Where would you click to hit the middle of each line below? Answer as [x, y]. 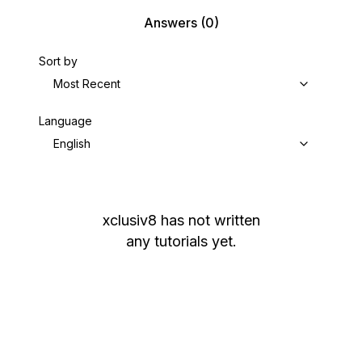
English [72, 143]
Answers [170, 23]
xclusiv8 [129, 220]
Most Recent [87, 84]
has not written [210, 220]
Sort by [58, 61]
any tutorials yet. [181, 241]
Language [65, 121]
